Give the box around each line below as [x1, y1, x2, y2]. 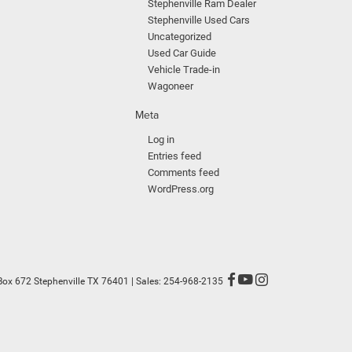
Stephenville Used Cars [148, 14, 250, 26]
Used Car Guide [148, 47, 216, 59]
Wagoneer [148, 80, 193, 92]
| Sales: [129, 276, 163, 288]
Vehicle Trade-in [148, 64, 220, 75]
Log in [148, 134, 174, 145]
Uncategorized [148, 31, 211, 42]
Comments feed [148, 167, 219, 178]
